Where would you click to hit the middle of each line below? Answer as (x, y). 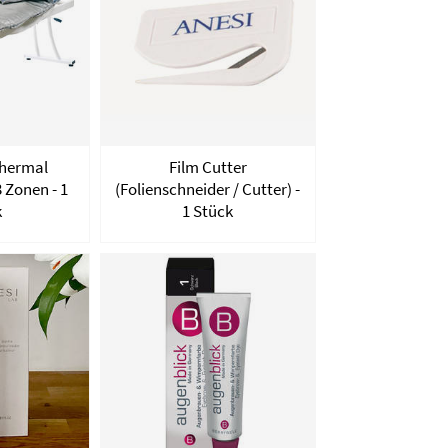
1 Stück (208, 210)
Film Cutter (207, 166)
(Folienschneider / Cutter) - (208, 188)
